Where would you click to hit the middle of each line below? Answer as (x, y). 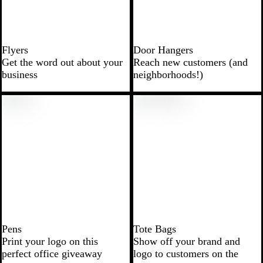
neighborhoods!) (168, 74)
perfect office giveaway (52, 253)
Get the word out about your (62, 62)
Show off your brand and (187, 241)
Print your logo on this (50, 241)
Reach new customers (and (190, 62)
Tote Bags (155, 229)
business (20, 74)
